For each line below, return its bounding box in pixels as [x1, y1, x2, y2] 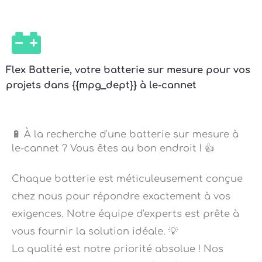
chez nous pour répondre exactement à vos [12, 174, 230, 185]
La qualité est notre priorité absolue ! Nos [12, 226, 223, 237]
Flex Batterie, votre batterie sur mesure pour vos [6, 47, 250, 58]
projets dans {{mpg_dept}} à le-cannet [6, 63, 196, 74]
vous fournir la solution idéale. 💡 [12, 209, 178, 220]
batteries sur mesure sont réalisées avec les [12, 244, 233, 255]
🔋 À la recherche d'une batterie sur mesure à [12, 112, 239, 123]
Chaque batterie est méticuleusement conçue [12, 156, 243, 167]
